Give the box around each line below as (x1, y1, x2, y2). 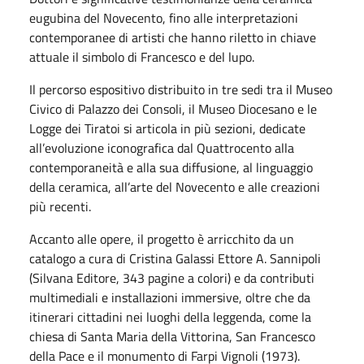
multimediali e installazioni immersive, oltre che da (29, 288, 310, 307)
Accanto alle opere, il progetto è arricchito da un (29, 229, 294, 249)
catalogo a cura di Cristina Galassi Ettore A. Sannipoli (29, 249, 321, 268)
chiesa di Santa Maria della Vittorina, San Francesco (29, 327, 315, 346)
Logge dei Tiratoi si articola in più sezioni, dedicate (29, 119, 305, 138)
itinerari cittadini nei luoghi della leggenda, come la (29, 307, 311, 327)
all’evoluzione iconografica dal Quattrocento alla (29, 138, 294, 158)
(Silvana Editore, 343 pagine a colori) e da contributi (29, 268, 314, 288)
